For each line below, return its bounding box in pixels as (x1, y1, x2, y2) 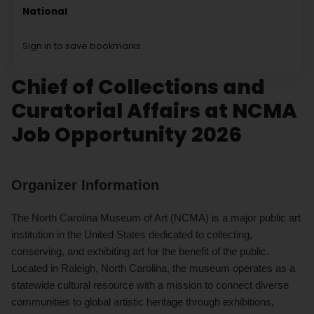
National (22, 4, 67, 18)
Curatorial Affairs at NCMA (11, 96, 297, 125)
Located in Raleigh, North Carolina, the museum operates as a (11, 261, 295, 274)
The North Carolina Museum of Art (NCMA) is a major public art (11, 211, 301, 224)
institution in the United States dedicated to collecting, (11, 228, 252, 240)
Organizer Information (11, 177, 159, 193)
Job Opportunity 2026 (11, 120, 242, 149)
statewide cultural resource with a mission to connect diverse (11, 278, 289, 291)
